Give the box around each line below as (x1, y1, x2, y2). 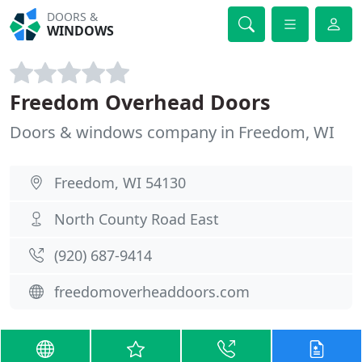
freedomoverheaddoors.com (54, 282, 250, 301)
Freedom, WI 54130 (54, 173, 186, 192)
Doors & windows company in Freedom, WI (10, 121, 335, 143)
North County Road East (54, 209, 219, 229)
